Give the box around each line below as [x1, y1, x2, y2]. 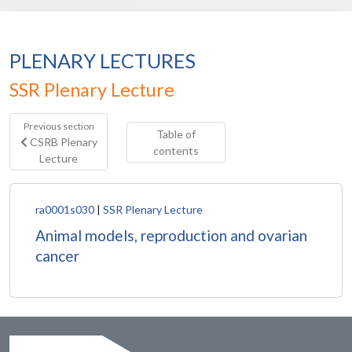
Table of [156, 126, 196, 141]
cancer [35, 247, 79, 265]
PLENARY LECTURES [9, 49, 196, 72]
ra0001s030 [35, 203, 94, 216]
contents [152, 143, 199, 157]
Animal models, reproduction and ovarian [35, 226, 307, 244]
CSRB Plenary [27, 135, 97, 148]
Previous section [23, 120, 94, 132]
